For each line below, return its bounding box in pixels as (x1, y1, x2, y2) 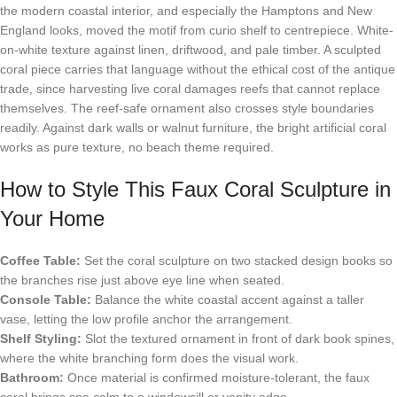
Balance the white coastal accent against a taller (91, 292, 364, 307)
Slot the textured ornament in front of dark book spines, (82, 331, 394, 346)
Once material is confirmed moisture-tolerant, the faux (64, 370, 370, 385)
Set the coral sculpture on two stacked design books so (81, 253, 393, 268)
